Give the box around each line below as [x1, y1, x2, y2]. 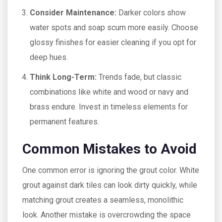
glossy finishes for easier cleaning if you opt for [30, 37, 196, 47]
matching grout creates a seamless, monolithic [22, 195, 183, 205]
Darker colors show [116, 7, 186, 17]
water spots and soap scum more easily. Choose [30, 22, 198, 32]
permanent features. [30, 116, 99, 126]
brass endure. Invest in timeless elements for [30, 102, 188, 111]
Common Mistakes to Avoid [22, 140, 197, 157]
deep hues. [30, 52, 68, 62]
